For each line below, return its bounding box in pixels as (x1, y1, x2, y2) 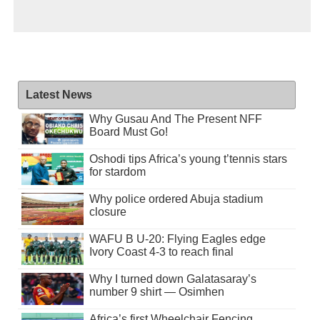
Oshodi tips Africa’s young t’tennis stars (89, 152, 287, 165)
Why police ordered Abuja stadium (89, 192, 263, 205)
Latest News (25, 88, 92, 101)
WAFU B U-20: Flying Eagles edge (89, 232, 266, 245)
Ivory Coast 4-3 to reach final (89, 245, 234, 258)
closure (89, 205, 126, 218)
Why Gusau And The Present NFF (89, 112, 262, 125)
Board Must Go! (89, 125, 168, 138)
